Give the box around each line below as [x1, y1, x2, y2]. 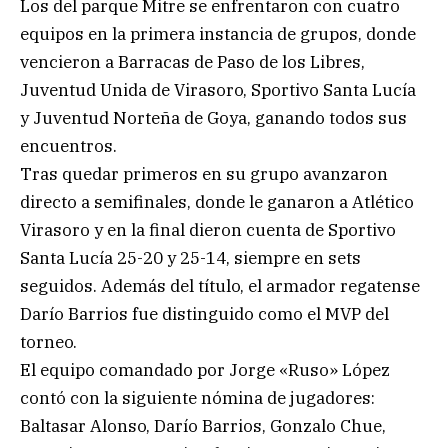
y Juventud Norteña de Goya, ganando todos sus [20, 106, 407, 129]
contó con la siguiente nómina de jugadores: [20, 386, 375, 409]
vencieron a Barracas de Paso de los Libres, [20, 50, 365, 73]
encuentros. [20, 134, 117, 157]
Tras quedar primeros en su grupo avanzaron [20, 162, 388, 185]
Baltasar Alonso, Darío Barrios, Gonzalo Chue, [20, 414, 386, 437]
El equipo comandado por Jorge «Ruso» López [20, 358, 390, 381]
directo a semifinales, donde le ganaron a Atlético [20, 190, 414, 213]
